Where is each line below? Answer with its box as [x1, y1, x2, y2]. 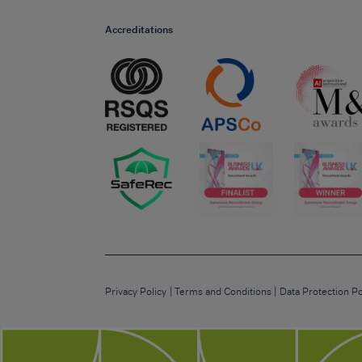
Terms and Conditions [175, 285, 272, 297]
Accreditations [105, 24, 174, 36]
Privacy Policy [105, 285, 167, 297]
